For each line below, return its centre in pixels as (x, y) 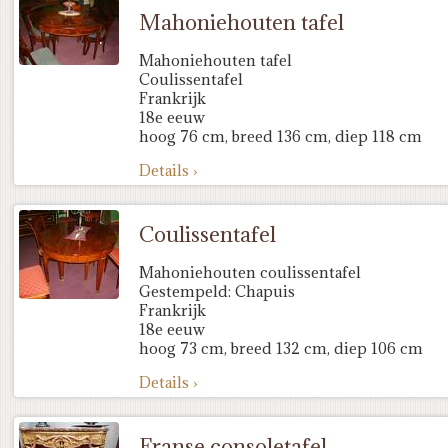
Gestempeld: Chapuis (217, 291)
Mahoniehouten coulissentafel (250, 272)
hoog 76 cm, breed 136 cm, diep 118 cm (280, 136)
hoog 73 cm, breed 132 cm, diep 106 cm (281, 348)
